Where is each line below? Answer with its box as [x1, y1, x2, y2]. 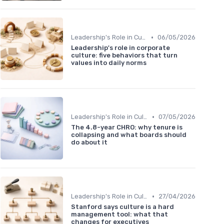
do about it [71, 138, 107, 146]
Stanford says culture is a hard [71, 203, 174, 211]
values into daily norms [71, 59, 146, 67]
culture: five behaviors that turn [71, 51, 177, 59]
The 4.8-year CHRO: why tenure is [71, 123, 182, 131]
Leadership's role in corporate [71, 44, 170, 52]
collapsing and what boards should [71, 131, 186, 139]
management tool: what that [71, 210, 168, 218]
